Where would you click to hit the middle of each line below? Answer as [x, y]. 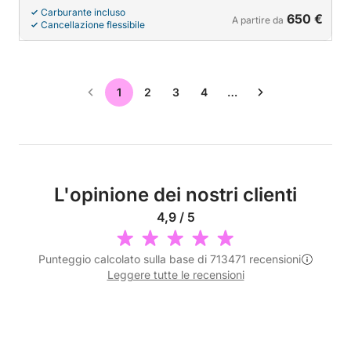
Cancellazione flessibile [93, 24]
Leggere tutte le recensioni [175, 274]
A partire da [258, 20]
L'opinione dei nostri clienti [175, 194]
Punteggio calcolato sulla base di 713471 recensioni [169, 259]
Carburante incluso [83, 12]
